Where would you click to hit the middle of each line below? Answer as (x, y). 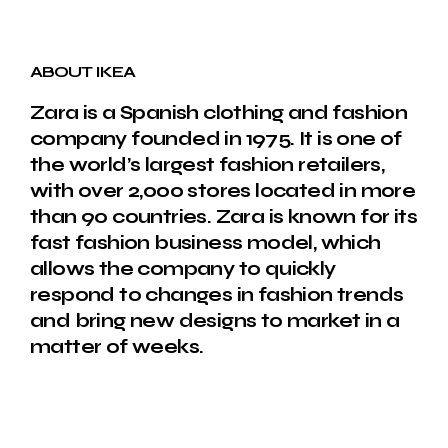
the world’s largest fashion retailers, (207, 164)
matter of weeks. (117, 346)
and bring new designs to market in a (215, 320)
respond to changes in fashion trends (217, 294)
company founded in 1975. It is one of (216, 138)
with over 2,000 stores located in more (223, 190)
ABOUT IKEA (82, 71)
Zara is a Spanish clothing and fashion (219, 112)
